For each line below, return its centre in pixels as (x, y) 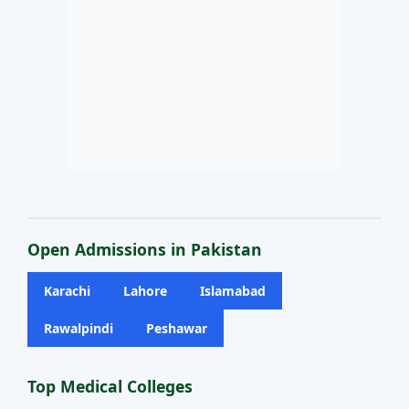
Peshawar (177, 328)
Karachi (67, 291)
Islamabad (233, 291)
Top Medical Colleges (110, 386)
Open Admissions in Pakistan (145, 249)
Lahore (145, 291)
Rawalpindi (79, 328)
